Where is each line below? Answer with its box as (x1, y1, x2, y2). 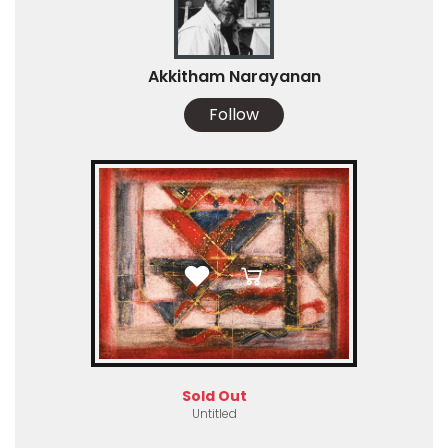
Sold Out (181, 386, 247, 407)
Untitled (191, 405, 237, 423)
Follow (209, 103, 259, 127)
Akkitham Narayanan (147, 65, 321, 89)
